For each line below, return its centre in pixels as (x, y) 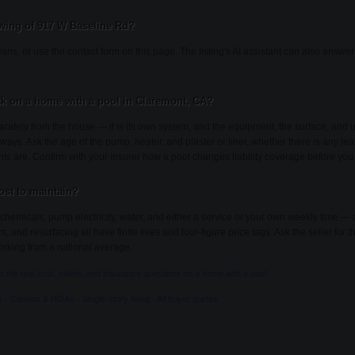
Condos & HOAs (42, 299)
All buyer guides (187, 299)
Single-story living (116, 299)
